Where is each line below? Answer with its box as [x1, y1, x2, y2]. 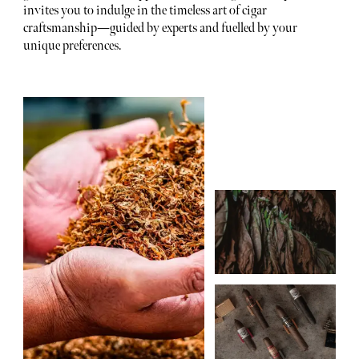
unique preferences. [22, 38, 121, 54]
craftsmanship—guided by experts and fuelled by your [22, 21, 297, 37]
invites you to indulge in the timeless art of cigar [22, 3, 267, 19]
